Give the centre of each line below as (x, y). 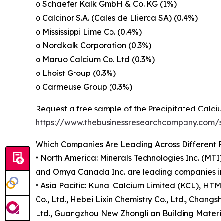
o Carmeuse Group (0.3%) (84, 87)
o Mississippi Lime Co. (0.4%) (89, 32)
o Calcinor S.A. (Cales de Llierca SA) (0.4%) (117, 18)
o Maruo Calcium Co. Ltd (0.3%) (95, 59)
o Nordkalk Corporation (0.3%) (93, 46)
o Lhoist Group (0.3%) (76, 73)
